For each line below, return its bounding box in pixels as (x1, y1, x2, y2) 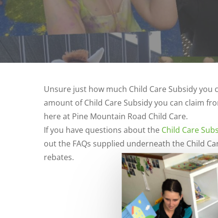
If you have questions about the (44, 125, 162, 135)
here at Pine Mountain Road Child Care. (44, 111, 188, 122)
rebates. (44, 152, 74, 163)
